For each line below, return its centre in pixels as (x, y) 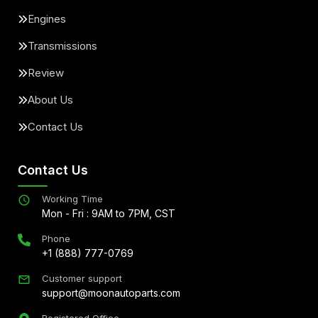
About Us (50, 100)
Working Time (72, 199)
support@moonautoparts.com (111, 293)
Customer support (82, 278)
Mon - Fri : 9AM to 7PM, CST (109, 213)
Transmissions (62, 46)
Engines (47, 19)
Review (46, 73)
